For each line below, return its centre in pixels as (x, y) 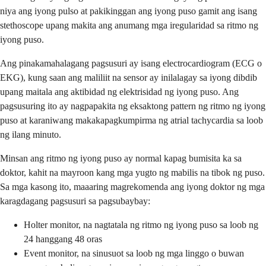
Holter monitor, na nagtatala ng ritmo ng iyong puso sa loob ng (141, 224)
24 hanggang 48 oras (63, 239)
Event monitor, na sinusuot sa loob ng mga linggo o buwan (134, 253)
